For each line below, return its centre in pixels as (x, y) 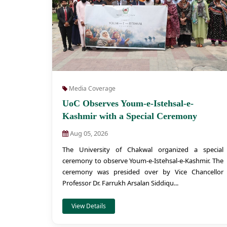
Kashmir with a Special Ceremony (130, 116)
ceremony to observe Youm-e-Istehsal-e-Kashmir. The (143, 161)
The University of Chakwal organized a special (143, 149)
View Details (89, 206)
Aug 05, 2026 (88, 133)
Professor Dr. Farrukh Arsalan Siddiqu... (120, 183)
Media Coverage (91, 88)
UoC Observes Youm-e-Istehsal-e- (128, 103)
